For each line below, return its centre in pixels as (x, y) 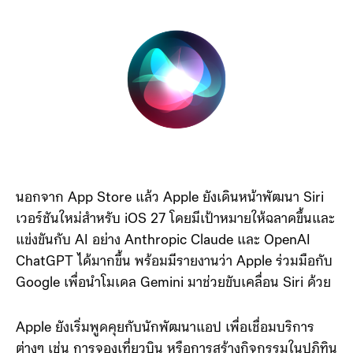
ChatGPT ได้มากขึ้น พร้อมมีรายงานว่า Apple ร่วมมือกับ (174, 262)
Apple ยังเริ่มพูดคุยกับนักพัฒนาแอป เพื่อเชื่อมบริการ (165, 328)
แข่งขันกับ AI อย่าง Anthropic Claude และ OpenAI (163, 240)
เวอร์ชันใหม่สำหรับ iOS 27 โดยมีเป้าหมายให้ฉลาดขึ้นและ (175, 219)
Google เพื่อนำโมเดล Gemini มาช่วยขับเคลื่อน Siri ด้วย (173, 283)
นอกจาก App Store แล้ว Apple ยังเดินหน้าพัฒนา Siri (170, 198)
